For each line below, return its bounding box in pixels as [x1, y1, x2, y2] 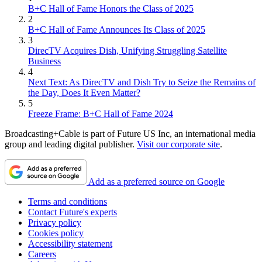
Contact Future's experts [28, 206, 117, 217]
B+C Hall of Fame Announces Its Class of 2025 [28, 24, 205, 35]
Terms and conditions [28, 196, 107, 206]
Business [28, 56, 61, 66]
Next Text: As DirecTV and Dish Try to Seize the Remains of [28, 77, 256, 87]
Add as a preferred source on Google [88, 176, 225, 187]
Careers [28, 249, 56, 259]
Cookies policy [28, 227, 84, 238]
